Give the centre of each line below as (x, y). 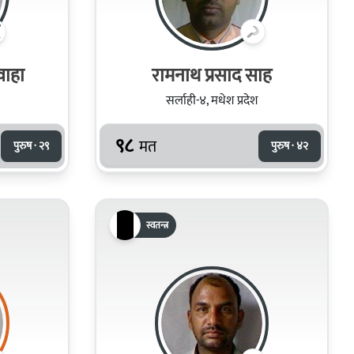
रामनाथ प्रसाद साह (258, 75)
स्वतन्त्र (157, 225)
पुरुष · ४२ (290, 145)
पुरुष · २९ (31, 145)
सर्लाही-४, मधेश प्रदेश (212, 100)
